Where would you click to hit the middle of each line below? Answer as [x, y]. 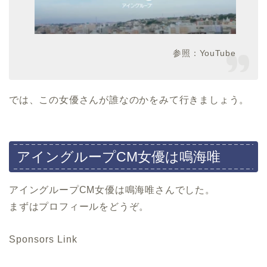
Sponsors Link [43, 239]
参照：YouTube [204, 53]
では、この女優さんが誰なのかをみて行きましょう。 [129, 100]
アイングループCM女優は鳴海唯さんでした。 [112, 190]
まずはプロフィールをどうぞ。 [79, 206]
